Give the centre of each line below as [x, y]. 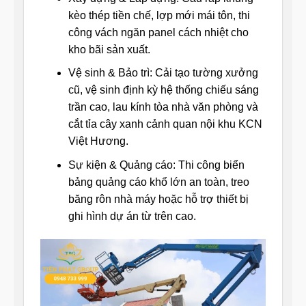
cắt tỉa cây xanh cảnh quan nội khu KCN [165, 124]
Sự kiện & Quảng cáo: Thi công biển [156, 165]
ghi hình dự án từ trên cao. [132, 216]
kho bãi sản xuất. [109, 49]
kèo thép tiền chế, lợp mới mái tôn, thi [159, 15]
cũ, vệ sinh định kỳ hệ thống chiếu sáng [163, 90]
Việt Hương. [98, 141]
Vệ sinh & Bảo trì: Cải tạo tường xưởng [163, 73]
